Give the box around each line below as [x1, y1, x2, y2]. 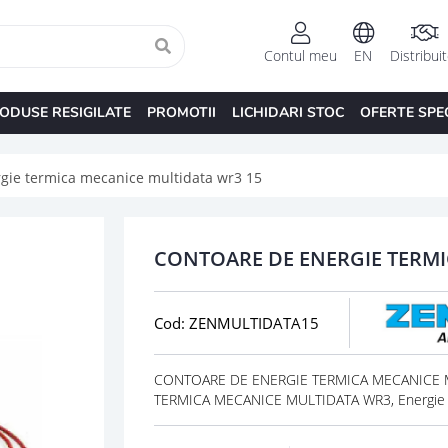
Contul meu [263, 46, 337, 66]
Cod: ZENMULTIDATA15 [153, 312, 319, 333]
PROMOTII [146, 102, 216, 122]
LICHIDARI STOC [231, 102, 344, 122]
